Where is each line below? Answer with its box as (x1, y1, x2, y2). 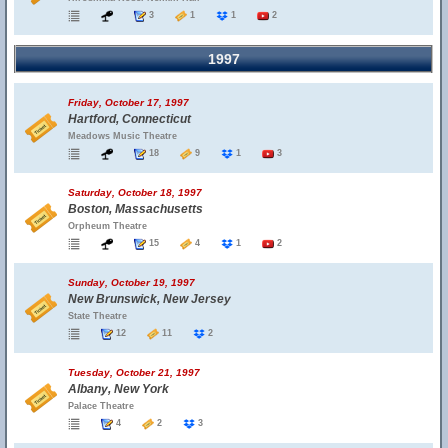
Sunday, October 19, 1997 (68, 277, 195, 288)
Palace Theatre (68, 401, 134, 411)
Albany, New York (68, 382, 169, 396)
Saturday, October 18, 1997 (68, 187, 202, 198)
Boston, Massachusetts (68, 202, 203, 216)
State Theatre (68, 311, 127, 321)
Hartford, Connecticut (68, 112, 191, 126)
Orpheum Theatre (68, 221, 147, 231)
